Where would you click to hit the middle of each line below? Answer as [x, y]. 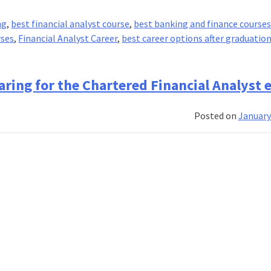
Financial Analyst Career [68, 38]
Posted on [216, 115]
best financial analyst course [70, 24]
